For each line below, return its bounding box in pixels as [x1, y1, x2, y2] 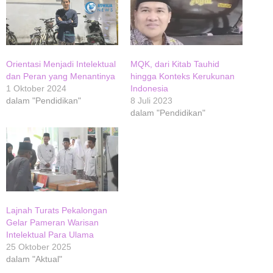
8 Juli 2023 [130, 96, 172, 106]
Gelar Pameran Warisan [6, 218, 99, 228]
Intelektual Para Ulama [6, 230, 94, 240]
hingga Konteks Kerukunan [130, 71, 235, 82]
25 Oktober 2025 [6, 242, 71, 252]
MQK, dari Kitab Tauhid [130, 59, 219, 69]
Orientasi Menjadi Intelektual [6, 59, 116, 69]
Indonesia [130, 83, 168, 94]
